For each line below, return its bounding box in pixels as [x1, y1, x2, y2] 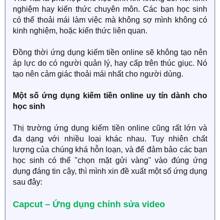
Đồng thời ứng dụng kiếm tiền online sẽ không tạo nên [13, 48, 207, 56]
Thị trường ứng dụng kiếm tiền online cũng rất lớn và [13, 124, 207, 132]
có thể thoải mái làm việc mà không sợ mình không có [13, 16, 207, 24]
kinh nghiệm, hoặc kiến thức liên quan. [13, 27, 147, 35]
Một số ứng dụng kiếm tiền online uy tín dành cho [13, 91, 207, 100]
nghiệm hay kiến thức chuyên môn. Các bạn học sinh [13, 5, 207, 13]
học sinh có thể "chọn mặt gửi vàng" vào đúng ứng [13, 156, 207, 165]
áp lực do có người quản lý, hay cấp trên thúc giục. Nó [13, 59, 207, 67]
